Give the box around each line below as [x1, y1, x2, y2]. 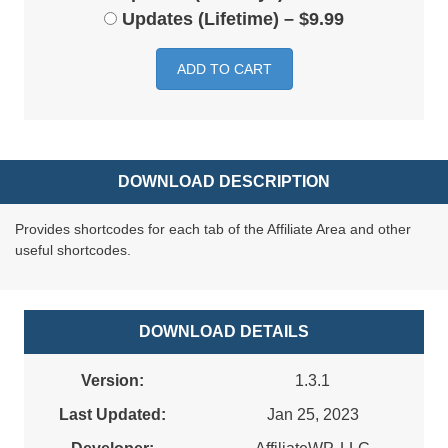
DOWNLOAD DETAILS [139, 323, 309, 341]
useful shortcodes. [15, 242, 131, 259]
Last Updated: [59, 406, 166, 424]
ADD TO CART [176, 61, 272, 78]
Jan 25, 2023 [266, 406, 359, 424]
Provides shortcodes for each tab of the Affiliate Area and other [15, 221, 411, 238]
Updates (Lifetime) [122, 9, 279, 30]
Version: [81, 372, 144, 390]
